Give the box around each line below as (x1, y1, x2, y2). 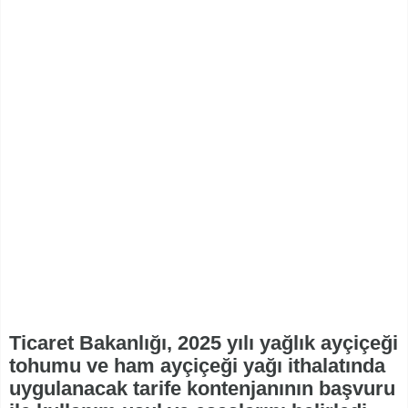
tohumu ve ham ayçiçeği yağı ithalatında (9, 354, 385, 378)
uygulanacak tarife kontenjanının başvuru (9, 377, 395, 401)
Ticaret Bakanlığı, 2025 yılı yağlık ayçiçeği (9, 331, 398, 355)
